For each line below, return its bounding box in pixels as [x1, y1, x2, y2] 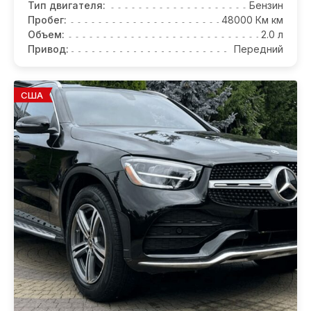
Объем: [28, 28, 65, 40]
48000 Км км [221, 13, 283, 26]
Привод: [28, 42, 69, 55]
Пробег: [28, 13, 67, 26]
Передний [234, 42, 283, 55]
